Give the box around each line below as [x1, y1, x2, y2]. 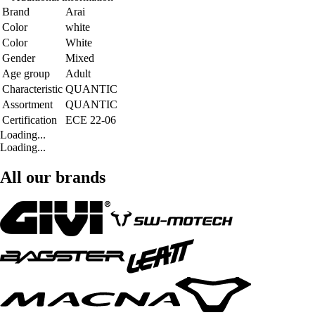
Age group [2, 67, 50, 79]
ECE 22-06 [65, 113, 116, 126]
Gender [2, 51, 35, 64]
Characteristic [2, 82, 63, 95]
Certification [2, 113, 57, 126]
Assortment [2, 98, 53, 110]
